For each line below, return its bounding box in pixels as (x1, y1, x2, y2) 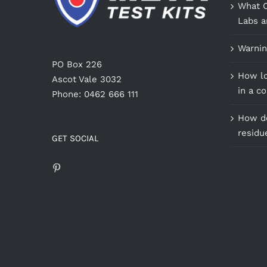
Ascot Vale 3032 (52, 74, 122, 85)
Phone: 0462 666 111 (52, 89, 138, 100)
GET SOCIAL (52, 133, 98, 144)
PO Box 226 (52, 59, 102, 70)
